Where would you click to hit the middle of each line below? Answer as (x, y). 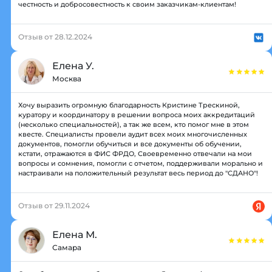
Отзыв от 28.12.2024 (55, 36)
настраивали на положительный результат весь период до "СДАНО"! (138, 173)
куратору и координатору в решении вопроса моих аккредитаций (137, 114)
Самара (67, 247)
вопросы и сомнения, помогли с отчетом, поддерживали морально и (141, 163)
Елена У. (73, 66)
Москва (67, 78)
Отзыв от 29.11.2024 (54, 205)
